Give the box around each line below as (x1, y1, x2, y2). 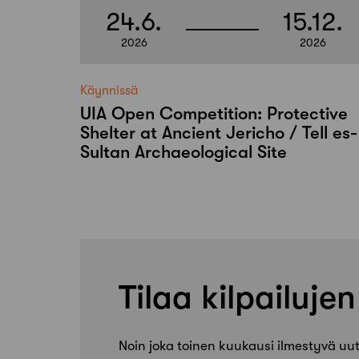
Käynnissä (80, 83, 138, 98)
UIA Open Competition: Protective (80, 103, 348, 123)
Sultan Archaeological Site (80, 141, 287, 162)
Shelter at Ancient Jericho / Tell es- (80, 122, 357, 143)
